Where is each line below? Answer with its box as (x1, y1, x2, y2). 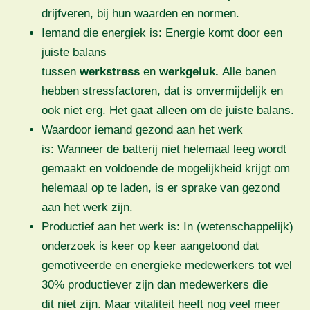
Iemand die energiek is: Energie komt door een (42, 26, 282, 39)
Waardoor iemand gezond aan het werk (42, 122, 243, 136)
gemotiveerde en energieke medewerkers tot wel (42, 258, 292, 272)
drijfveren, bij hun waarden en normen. (42, 6, 246, 20)
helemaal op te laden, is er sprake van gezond (42, 181, 280, 194)
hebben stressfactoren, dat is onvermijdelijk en (42, 84, 283, 98)
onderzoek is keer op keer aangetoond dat (42, 239, 259, 253)
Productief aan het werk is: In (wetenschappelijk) (42, 219, 293, 233)
